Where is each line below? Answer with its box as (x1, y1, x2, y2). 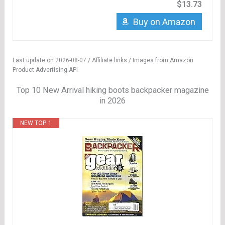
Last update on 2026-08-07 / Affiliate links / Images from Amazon (13, 57, 194, 64)
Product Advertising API (13, 66, 78, 74)
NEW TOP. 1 (20, 120, 52, 127)
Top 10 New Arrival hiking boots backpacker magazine (16, 85, 209, 95)
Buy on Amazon (133, 17, 195, 28)
